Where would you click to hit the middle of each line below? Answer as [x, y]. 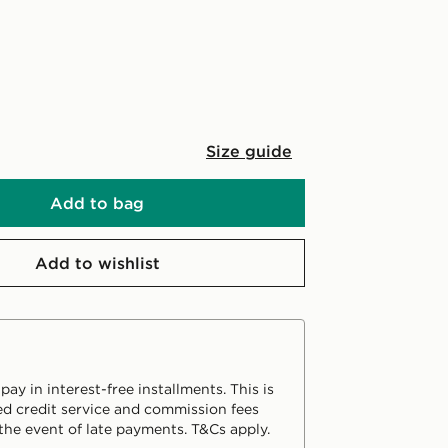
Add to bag [97, 203]
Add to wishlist [97, 263]
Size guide [249, 151]
